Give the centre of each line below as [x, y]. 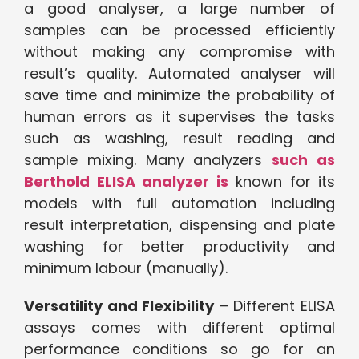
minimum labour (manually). [128, 268]
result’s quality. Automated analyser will [179, 74]
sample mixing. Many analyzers [148, 160]
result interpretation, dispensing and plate [179, 225]
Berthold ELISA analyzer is [126, 182]
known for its [281, 182]
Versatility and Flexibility [119, 306]
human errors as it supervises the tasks [179, 117]
